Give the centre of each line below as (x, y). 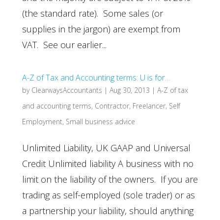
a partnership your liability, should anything (108, 211)
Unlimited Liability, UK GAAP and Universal (106, 148)
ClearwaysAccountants (67, 90)
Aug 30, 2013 (129, 90)
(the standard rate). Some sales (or (92, 13)
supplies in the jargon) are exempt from (101, 29)
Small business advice (100, 122)
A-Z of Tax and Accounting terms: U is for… (96, 78)
